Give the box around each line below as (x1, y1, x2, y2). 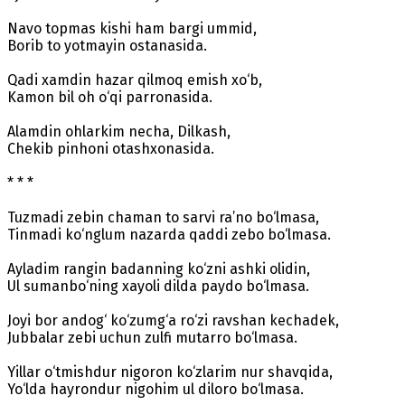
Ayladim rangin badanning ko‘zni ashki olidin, (7, 259, 310, 278)
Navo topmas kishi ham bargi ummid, (7, 19, 257, 37)
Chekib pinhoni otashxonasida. (7, 139, 214, 157)
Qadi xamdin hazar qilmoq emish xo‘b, (7, 71, 262, 89)
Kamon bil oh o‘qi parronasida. (7, 88, 212, 106)
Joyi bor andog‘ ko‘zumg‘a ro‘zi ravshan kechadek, (7, 311, 339, 329)
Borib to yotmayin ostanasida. (7, 36, 207, 54)
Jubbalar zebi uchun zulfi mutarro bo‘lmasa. (7, 328, 297, 346)
